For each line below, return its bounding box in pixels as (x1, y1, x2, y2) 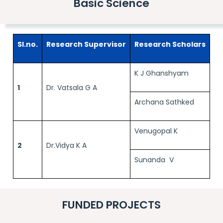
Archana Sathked (134, 97, 194, 107)
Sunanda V (134, 155, 174, 165)
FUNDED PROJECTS (62, 197, 161, 213)
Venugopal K (134, 126, 178, 136)
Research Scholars (134, 39, 206, 49)
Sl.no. (17, 39, 38, 49)
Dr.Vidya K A (46, 140, 87, 150)
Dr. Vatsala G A (46, 83, 97, 93)
